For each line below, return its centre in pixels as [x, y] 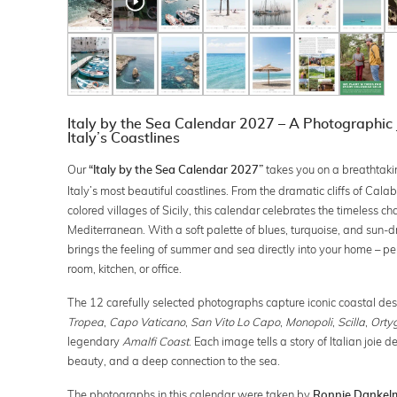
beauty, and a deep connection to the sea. [173, 360]
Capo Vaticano [147, 321]
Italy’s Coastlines [123, 138]
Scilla [351, 321]
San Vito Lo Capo [235, 321]
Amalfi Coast [155, 341]
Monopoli [308, 321]
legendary [94, 341]
